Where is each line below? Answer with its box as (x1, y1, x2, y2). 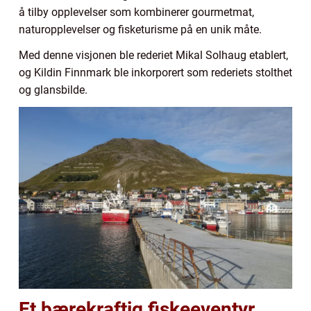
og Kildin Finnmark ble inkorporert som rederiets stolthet (19, 65, 292, 79)
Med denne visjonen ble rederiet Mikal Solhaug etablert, (19, 48, 288, 62)
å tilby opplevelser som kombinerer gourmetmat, (19, 5, 254, 19)
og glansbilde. (19, 83, 87, 96)
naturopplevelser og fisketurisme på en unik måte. (19, 22, 262, 36)
